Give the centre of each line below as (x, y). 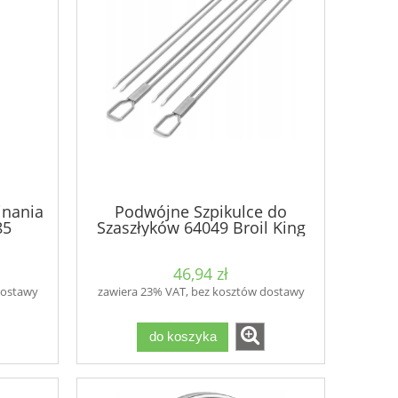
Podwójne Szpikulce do (201, 211)
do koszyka (183, 337)
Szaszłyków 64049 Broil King (201, 227)
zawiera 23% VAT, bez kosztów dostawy (201, 292)
